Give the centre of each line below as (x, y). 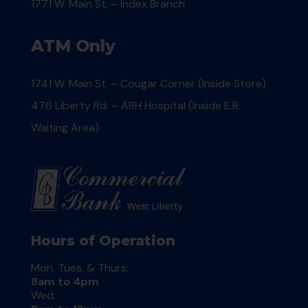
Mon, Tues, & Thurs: (79, 267)
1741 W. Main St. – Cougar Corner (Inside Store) (148, 84)
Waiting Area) (65, 128)
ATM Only (73, 46)
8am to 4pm (65, 281)
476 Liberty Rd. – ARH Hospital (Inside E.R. (135, 106)
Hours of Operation (103, 240)
